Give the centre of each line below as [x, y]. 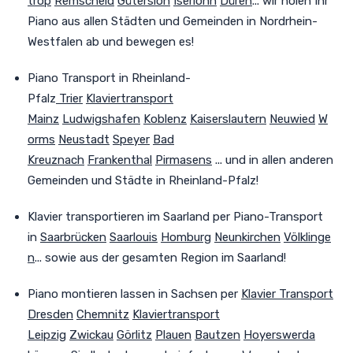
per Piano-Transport [266, 216]
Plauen [173, 334]
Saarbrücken [73, 237]
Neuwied [292, 119]
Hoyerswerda [279, 334]
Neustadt [84, 139]
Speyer [131, 139]
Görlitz [134, 334]
